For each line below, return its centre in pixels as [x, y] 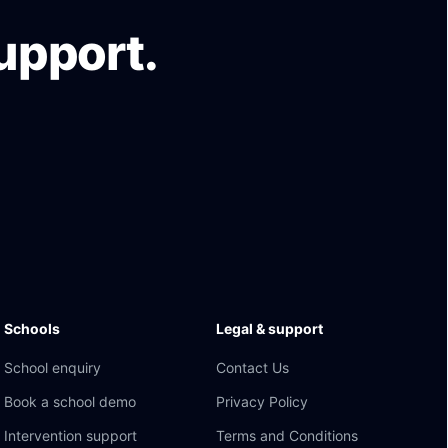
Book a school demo [70, 401]
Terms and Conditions [287, 435]
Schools [32, 328]
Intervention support [70, 435]
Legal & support [269, 328]
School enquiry [52, 367]
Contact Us [252, 367]
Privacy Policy [262, 401]
